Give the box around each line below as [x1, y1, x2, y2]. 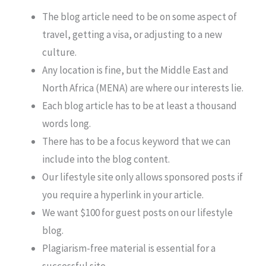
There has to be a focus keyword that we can [42, 134, 230, 148]
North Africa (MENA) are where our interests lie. [42, 81, 243, 94]
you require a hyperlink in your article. [42, 188, 204, 201]
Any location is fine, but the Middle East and [42, 63, 229, 77]
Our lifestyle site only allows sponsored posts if [42, 170, 243, 183]
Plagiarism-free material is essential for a [42, 241, 216, 255]
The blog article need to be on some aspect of [42, 9, 237, 23]
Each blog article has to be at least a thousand [42, 99, 237, 112]
